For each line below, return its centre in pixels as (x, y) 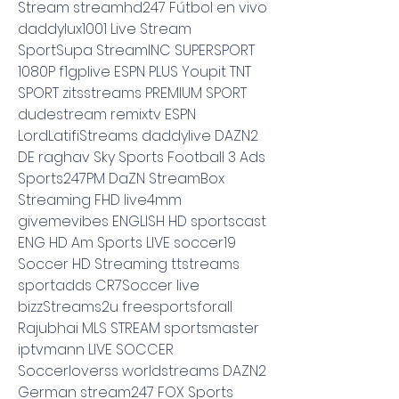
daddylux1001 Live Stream (105, 28)
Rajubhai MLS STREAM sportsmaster (138, 328)
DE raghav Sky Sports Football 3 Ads (142, 157)
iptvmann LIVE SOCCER (96, 349)
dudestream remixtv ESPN (107, 114)
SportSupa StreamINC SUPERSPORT (136, 50)
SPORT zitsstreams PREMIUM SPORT (132, 93)
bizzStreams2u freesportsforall (125, 306)
